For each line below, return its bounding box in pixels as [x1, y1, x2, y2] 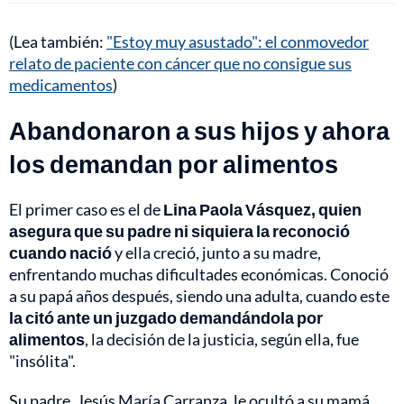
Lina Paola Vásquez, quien [163, 199, 362, 219]
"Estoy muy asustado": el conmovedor [106, 32, 369, 51]
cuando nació [9, 243, 112, 262]
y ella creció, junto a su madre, [112, 243, 321, 262]
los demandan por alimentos [9, 149, 338, 179]
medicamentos [9, 75, 113, 95]
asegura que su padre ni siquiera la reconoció [9, 221, 350, 241]
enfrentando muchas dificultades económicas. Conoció [9, 264, 389, 284]
